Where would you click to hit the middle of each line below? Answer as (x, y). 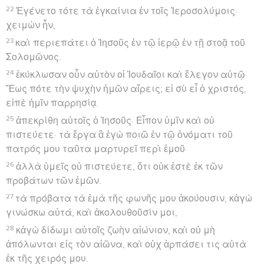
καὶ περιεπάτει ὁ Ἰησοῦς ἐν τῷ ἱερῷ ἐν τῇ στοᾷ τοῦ (131, 43)
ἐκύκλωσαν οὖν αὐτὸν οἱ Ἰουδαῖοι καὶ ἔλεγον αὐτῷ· (132, 75)
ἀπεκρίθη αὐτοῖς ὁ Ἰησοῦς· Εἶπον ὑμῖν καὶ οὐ (115, 121)
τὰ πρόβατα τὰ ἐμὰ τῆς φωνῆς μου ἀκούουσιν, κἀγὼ (134, 198)
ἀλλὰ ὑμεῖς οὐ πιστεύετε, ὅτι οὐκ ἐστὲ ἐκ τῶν (120, 166)
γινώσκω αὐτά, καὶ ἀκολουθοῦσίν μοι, (92, 212)
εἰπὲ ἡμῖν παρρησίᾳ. (52, 103)
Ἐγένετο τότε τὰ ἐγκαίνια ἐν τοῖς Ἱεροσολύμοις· (127, 11)
